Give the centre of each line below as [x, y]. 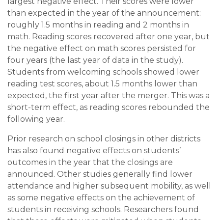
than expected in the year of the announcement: [104, 13]
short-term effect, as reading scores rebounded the [109, 107]
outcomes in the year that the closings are [90, 162]
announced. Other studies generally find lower [100, 174]
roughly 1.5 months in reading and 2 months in [98, 25]
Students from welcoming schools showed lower [103, 72]
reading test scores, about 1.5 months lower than [102, 83]
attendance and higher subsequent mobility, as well [109, 186]
